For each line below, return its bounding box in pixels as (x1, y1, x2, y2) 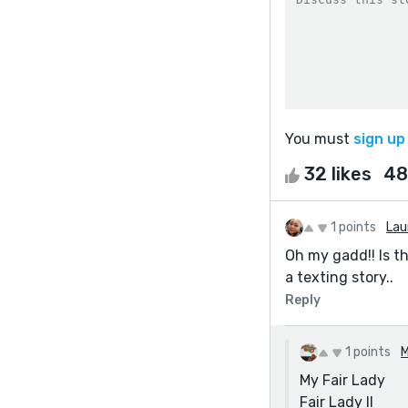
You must (285, 129, 353, 148)
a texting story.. (285, 268, 393, 286)
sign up (353, 129, 405, 148)
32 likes (300, 162, 376, 185)
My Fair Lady (300, 371, 385, 389)
